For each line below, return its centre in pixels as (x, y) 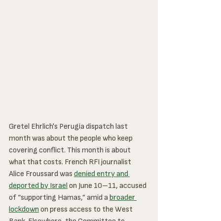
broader (123, 197)
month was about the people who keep (72, 138)
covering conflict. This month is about (71, 150)
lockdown (24, 209)
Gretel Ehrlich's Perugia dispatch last (69, 126)
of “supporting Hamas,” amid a (59, 197)
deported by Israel (38, 185)
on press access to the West (87, 209)
